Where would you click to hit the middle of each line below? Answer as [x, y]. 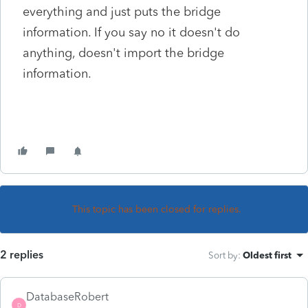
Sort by [223, 255]
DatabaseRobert [67, 296]
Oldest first [267, 255]
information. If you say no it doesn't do [131, 32]
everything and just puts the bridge [122, 11]
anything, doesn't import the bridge [123, 53]
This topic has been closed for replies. [157, 209]
